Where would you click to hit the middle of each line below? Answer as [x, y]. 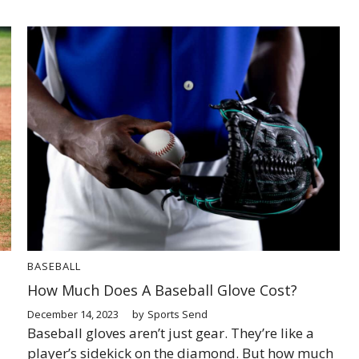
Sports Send [177, 314]
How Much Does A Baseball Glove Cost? [162, 290]
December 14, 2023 [73, 314]
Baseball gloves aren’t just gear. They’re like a [171, 333]
